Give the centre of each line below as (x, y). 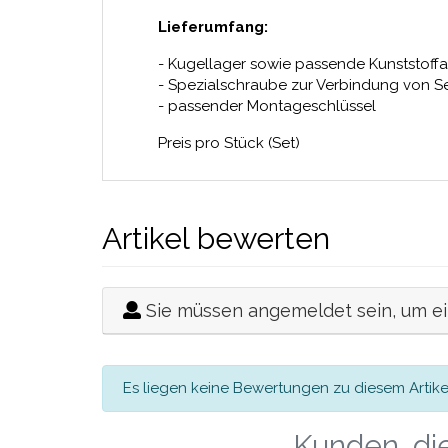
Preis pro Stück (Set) (229, 143)
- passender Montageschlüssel (267, 106)
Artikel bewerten (216, 238)
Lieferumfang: (213, 27)
